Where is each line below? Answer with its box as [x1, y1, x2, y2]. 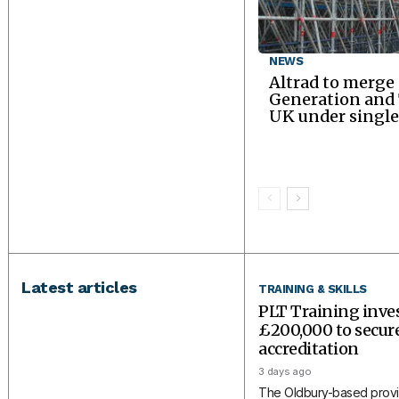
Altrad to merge [269, 72, 395, 94]
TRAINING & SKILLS [258, 281, 367, 296]
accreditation [258, 338, 359, 359]
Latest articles [21, 277, 137, 297]
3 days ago [258, 364, 313, 378]
